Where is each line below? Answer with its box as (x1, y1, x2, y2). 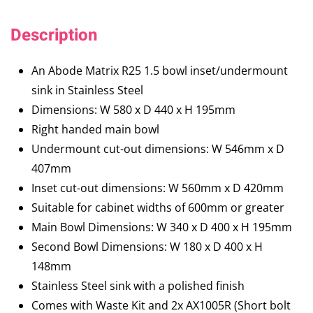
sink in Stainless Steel (31, 82, 143, 99)
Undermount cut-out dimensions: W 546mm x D (31, 141, 284, 157)
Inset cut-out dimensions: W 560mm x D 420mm (31, 180, 284, 196)
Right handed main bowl (31, 122, 159, 138)
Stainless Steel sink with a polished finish (31, 278, 245, 294)
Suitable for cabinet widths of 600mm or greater (31, 200, 284, 216)
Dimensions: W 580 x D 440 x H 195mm (31, 102, 235, 118)
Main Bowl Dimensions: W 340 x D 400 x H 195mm (31, 219, 292, 235)
